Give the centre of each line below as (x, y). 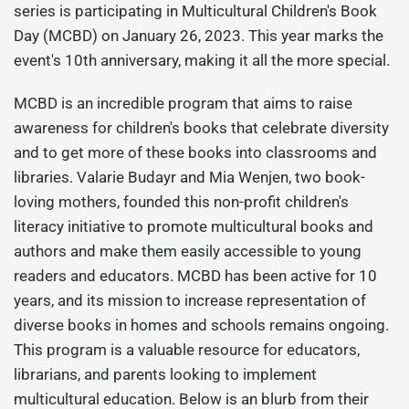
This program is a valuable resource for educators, (187, 350)
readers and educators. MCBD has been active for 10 (196, 276)
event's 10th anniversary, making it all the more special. (202, 60)
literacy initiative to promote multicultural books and (194, 226)
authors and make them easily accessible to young (188, 251)
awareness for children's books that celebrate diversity (202, 128)
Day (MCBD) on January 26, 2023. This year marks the (199, 36)
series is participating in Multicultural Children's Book (196, 11)
